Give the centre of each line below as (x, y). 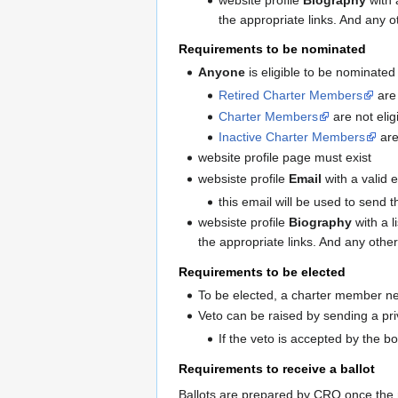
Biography (321, 223)
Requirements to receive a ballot (277, 368)
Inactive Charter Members (291, 137)
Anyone (222, 72)
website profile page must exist (285, 158)
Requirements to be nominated (272, 48)
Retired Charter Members (290, 96)
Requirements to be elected (262, 271)
